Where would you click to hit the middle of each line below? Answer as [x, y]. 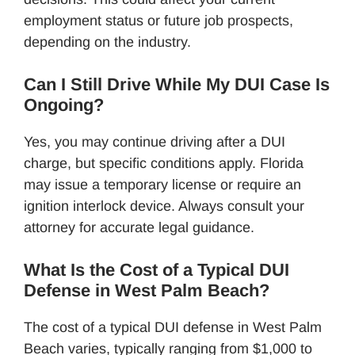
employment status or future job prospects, [158, 20]
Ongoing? [64, 105]
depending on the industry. [107, 42]
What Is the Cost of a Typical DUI [157, 269]
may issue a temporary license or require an [162, 184]
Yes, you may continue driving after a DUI [155, 141]
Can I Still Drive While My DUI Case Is [177, 84]
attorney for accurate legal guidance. [139, 227]
